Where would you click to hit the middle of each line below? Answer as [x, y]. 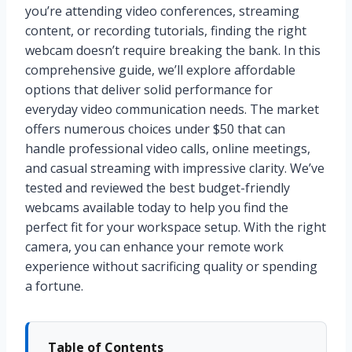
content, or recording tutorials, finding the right [166, 31]
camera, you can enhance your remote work [154, 247]
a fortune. [54, 286]
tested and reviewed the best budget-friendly [158, 188]
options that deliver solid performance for [149, 90]
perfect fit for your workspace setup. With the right [176, 227]
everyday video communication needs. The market [172, 110]
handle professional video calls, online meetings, [168, 149]
